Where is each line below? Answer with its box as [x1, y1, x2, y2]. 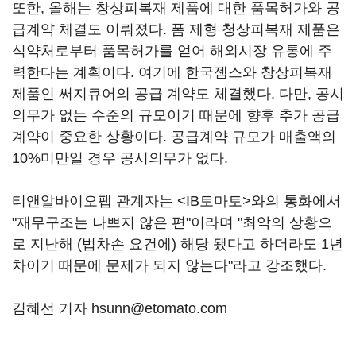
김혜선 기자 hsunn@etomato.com [12, 300, 227, 317]
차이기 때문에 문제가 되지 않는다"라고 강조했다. [12, 257, 327, 274]
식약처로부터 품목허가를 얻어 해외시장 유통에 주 [12, 43, 332, 60]
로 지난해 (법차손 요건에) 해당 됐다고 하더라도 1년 [12, 236, 343, 253]
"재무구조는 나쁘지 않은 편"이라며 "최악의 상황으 [12, 215, 332, 231]
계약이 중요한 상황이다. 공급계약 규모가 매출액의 [12, 129, 336, 145]
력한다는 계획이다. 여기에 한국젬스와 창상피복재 [12, 64, 332, 81]
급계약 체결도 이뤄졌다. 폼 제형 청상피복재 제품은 [12, 21, 340, 38]
